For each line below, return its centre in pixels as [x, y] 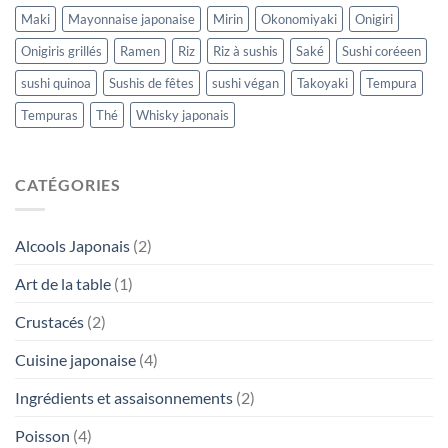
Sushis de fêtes [151, 83]
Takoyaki [322, 83]
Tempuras [49, 115]
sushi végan [245, 83]
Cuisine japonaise [75, 359]
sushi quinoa [56, 83]
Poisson [42, 435]
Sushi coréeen [381, 51]
